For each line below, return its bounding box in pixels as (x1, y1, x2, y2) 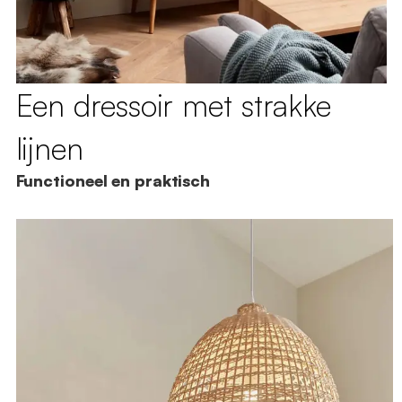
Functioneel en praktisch (15, 170, 211, 190)
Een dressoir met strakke (15, 85, 332, 124)
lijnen (15, 128, 83, 167)
